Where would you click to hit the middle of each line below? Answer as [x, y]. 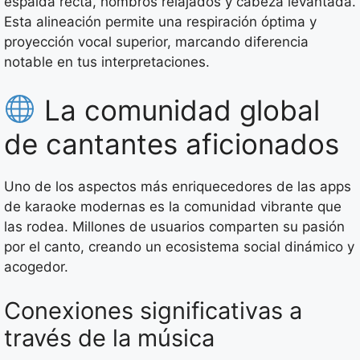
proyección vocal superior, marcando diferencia [156, 42]
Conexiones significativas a [153, 311]
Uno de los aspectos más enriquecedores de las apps [178, 186]
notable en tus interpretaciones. [107, 62]
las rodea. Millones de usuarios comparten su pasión [174, 226]
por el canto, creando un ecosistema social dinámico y [179, 246]
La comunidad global [178, 110]
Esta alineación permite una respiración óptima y [160, 22]
